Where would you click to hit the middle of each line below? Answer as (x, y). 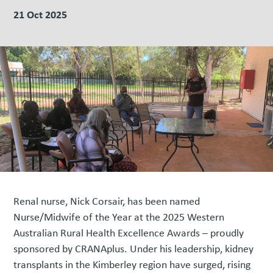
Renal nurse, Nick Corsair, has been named (107, 201)
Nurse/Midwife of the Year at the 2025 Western (119, 217)
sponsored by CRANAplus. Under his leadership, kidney (134, 249)
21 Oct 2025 (41, 14)
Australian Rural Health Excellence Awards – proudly (129, 233)
